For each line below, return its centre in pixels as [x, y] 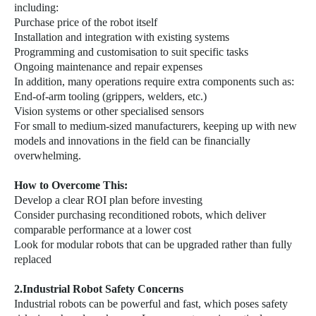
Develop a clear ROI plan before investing [108, 200]
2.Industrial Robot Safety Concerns [99, 289]
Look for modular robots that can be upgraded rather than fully [153, 244]
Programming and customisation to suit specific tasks [131, 52]
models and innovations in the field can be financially [132, 141]
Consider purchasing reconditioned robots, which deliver [140, 215]
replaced [33, 259]
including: [36, 7]
